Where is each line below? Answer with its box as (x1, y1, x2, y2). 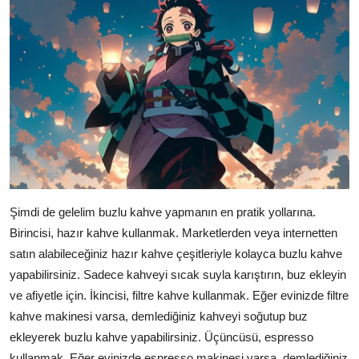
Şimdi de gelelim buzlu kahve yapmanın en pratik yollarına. (10, 205, 316, 220)
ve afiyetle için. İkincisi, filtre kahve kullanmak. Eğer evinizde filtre (10, 288, 349, 303)
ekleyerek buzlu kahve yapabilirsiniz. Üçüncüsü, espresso (10, 330, 313, 345)
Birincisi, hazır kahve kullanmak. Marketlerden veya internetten (10, 226, 337, 240)
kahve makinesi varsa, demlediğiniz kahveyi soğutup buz (10, 309, 308, 324)
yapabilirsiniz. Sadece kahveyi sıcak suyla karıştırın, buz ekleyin (10, 268, 346, 282)
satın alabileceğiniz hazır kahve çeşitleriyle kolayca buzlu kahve (10, 247, 342, 261)
